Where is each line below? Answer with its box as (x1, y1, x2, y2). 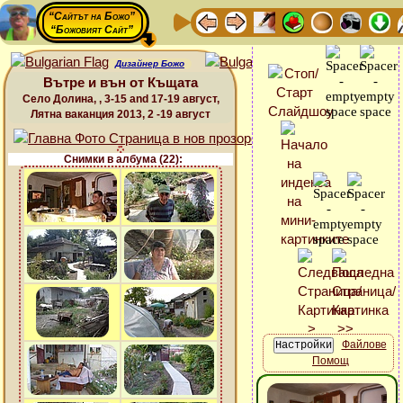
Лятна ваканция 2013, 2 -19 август (31, 108, 210, 121)
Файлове (341, 338, 387, 352)
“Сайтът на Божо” (49, 10, 135, 22)
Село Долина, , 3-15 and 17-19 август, (22, 93, 219, 105)
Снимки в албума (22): (64, 153, 183, 166)
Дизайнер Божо (115, 58, 184, 68)
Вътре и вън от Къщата (43, 75, 198, 90)
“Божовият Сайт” (50, 23, 133, 36)
